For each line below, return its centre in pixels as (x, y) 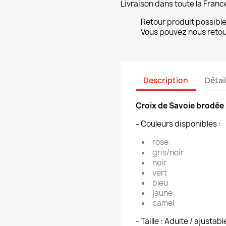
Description (166, 80)
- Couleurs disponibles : (179, 124)
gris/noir (168, 153)
